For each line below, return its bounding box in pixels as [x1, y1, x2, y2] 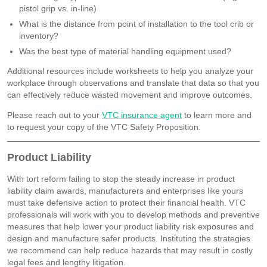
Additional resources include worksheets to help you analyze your [7, 66, 253, 76]
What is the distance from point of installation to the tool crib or [19, 18, 254, 29]
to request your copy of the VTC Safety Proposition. [7, 122, 201, 132]
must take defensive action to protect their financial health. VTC [7, 197, 246, 207]
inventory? [19, 30, 58, 41]
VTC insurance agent [102, 110, 182, 120]
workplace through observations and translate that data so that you [7, 77, 259, 88]
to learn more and [182, 110, 252, 120]
